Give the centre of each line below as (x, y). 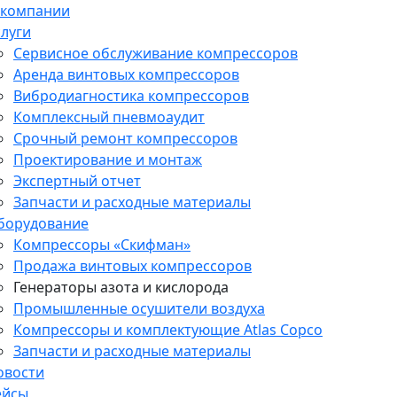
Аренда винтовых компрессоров (126, 74)
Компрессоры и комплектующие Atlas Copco (168, 330)
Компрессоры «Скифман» (102, 245)
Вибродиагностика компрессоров (131, 96)
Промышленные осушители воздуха (139, 308)
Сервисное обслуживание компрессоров (156, 53)
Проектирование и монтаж (108, 160)
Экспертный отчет (77, 181)
